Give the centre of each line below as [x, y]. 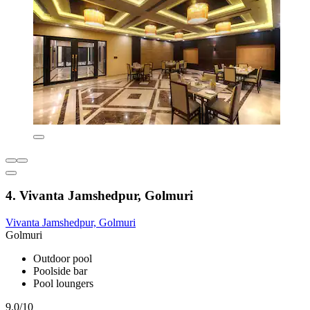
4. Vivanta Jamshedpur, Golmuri [99, 196]
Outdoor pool [63, 259]
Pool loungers [63, 284]
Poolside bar [60, 271]
